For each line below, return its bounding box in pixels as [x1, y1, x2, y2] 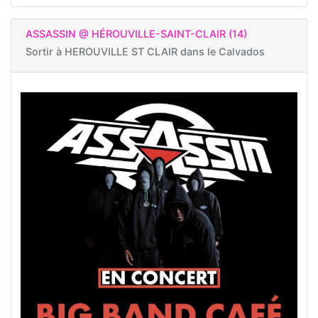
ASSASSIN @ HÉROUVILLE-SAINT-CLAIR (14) [26, 28, 247, 40]
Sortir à [26, 45, 65, 58]
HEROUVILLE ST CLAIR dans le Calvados [65, 45, 265, 58]
